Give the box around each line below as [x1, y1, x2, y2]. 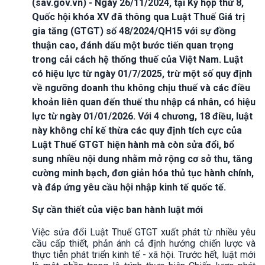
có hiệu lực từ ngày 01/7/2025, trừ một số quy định [32, 67, 252, 79]
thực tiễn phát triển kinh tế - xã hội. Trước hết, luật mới [32, 248, 256, 260]
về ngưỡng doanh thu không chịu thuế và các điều [32, 82, 250, 93]
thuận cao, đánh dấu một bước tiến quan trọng [32, 39, 234, 51]
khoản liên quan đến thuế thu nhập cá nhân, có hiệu [32, 96, 256, 108]
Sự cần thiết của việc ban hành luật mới [32, 203, 203, 215]
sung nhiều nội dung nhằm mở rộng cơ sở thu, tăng [32, 153, 253, 164]
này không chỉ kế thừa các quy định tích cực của [32, 124, 242, 136]
